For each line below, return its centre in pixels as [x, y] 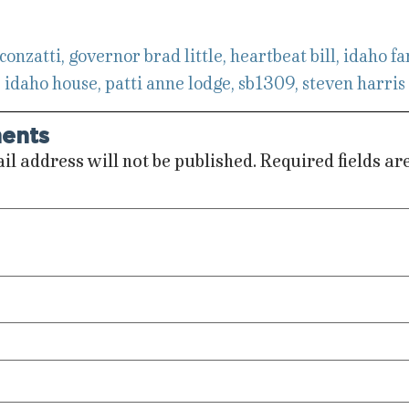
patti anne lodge [168, 84]
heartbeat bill [283, 57]
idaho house [51, 84]
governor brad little [145, 57]
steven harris [353, 84]
